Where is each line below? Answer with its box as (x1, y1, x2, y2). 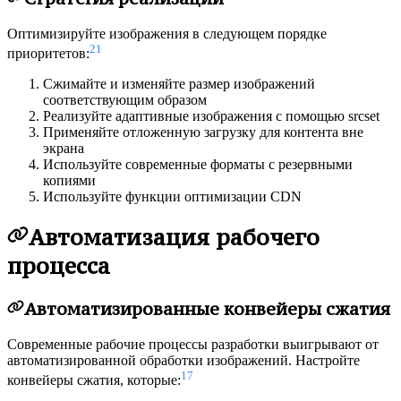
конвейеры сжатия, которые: (7, 372, 181, 388)
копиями (43, 173, 96, 189)
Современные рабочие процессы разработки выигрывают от (7, 336, 379, 352)
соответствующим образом (43, 92, 207, 108)
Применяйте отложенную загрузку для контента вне (43, 124, 363, 141)
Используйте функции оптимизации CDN (43, 189, 302, 205)
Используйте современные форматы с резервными (43, 157, 353, 173)
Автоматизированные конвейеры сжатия (23, 298, 390, 320)
